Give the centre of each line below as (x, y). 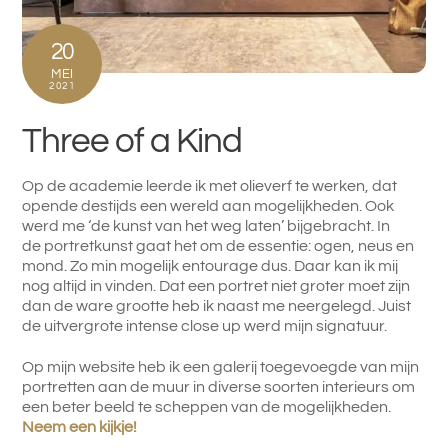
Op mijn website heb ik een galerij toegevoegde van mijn (221, 366)
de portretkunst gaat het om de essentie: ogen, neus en (218, 246)
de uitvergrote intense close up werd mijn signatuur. (205, 326)
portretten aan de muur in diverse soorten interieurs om (219, 386)
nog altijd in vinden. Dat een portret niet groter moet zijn (216, 286)
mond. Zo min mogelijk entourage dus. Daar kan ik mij (210, 266)
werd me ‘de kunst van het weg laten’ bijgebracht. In (206, 226)
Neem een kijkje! (80, 426)
